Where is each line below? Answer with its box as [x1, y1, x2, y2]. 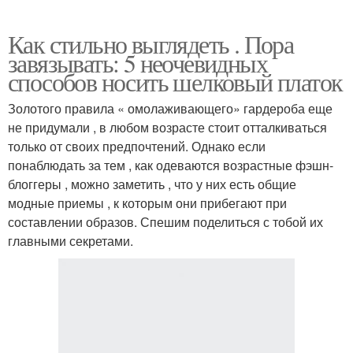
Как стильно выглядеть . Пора [8, 26, 294, 61]
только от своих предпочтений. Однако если [8, 136, 266, 155]
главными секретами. [8, 231, 133, 250]
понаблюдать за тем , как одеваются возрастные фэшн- [8, 155, 333, 174]
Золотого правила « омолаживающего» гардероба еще [8, 98, 333, 117]
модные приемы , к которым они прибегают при [8, 193, 287, 212]
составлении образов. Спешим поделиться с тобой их [8, 212, 323, 231]
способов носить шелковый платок [8, 64, 343, 98]
